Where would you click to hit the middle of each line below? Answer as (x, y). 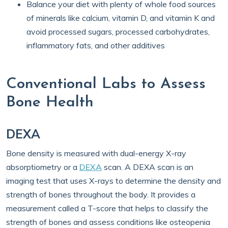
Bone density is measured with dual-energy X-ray (96, 153)
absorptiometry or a (43, 167)
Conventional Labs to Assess (106, 84)
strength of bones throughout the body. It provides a (101, 194)
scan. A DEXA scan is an (148, 167)
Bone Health (50, 103)
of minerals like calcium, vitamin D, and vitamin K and (121, 18)
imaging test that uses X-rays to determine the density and (113, 181)
